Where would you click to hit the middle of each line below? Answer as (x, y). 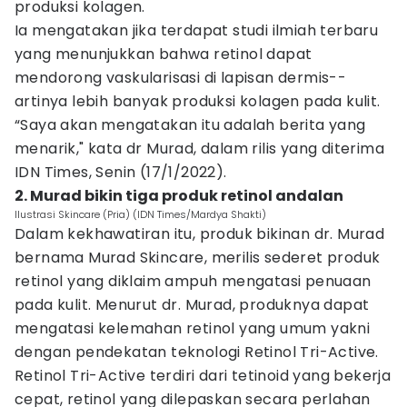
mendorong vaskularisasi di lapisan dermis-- (181, 78)
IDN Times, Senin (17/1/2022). (121, 172)
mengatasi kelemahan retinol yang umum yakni (193, 328)
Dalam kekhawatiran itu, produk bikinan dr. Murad (200, 234)
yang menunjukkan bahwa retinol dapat (164, 54)
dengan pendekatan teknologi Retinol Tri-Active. (197, 352)
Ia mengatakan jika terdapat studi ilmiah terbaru (197, 30)
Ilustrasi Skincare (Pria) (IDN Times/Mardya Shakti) (140, 214)
